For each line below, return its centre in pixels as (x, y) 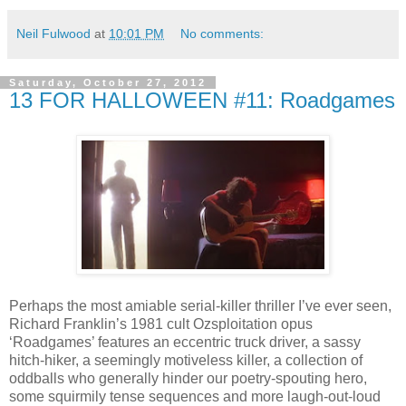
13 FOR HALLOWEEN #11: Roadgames (202, 101)
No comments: (222, 34)
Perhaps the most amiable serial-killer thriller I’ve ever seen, (200, 306)
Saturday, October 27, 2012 (108, 83)
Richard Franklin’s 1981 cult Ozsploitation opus (161, 324)
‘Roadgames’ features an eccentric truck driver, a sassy (185, 342)
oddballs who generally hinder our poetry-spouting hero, (188, 378)
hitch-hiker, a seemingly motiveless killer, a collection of (186, 360)
